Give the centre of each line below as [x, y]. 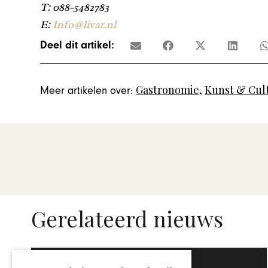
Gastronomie [168, 89]
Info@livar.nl [85, 25]
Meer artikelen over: [87, 90]
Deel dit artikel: [77, 45]
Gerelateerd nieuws [127, 218]
